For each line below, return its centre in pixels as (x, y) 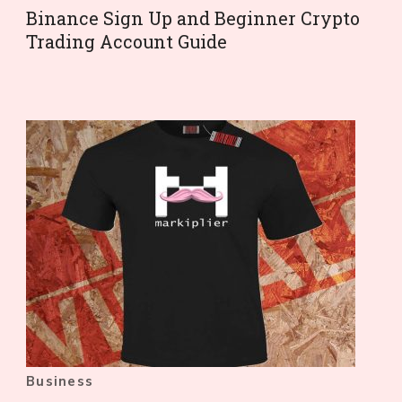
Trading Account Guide (127, 42)
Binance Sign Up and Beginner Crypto (193, 18)
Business (60, 382)
